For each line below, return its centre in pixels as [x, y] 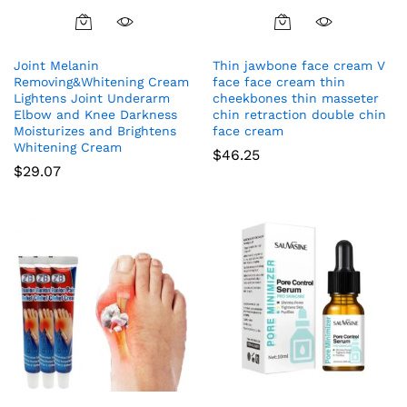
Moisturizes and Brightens [95, 130]
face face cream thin [279, 81]
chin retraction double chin [299, 114]
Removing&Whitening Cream [101, 81]
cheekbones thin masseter [296, 98]
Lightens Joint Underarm [92, 98]
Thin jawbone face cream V [299, 65]
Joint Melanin [56, 65]
